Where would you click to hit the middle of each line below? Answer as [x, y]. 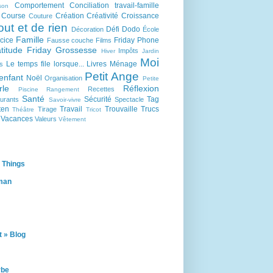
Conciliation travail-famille [114, 5]
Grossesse [76, 50]
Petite [151, 78]
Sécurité [97, 99]
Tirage [47, 109]
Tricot [93, 109]
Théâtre [23, 109]
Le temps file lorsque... [45, 64]
